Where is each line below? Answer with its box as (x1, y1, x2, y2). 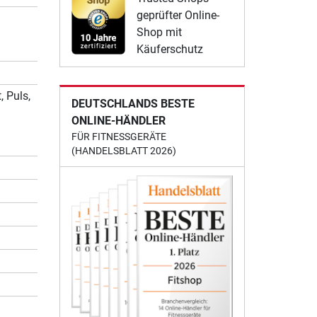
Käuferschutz (136, 42, 203, 56)
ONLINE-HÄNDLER (71, 113, 166, 127)
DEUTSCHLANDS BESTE (71, 96, 195, 110)
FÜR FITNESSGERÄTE (71, 130, 166, 142)
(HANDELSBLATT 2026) (71, 144, 176, 156)
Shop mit (136, 25, 182, 39)
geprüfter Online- (136, 8, 219, 22)
